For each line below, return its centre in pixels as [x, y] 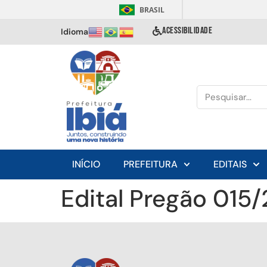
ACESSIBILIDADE [187, 31]
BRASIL [152, 10]
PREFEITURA [151, 164]
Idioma [74, 32]
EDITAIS [230, 164]
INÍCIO [86, 164]
